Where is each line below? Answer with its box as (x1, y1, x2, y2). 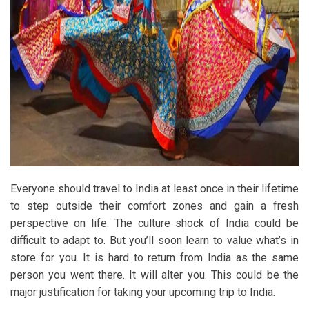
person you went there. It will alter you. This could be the (10, 268, 299, 281)
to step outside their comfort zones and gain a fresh (10, 199, 299, 212)
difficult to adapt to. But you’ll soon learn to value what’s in (10, 233, 299, 247)
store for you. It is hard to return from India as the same (10, 250, 299, 264)
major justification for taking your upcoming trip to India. (10, 285, 275, 299)
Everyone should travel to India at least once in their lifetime (10, 181, 299, 195)
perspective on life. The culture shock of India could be (10, 216, 299, 230)
